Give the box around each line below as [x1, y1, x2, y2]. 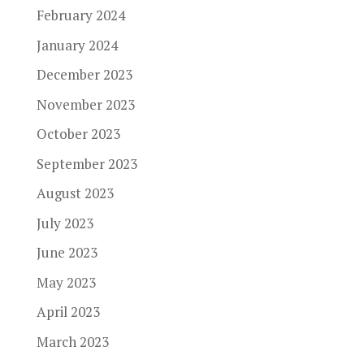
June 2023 [36, 243, 97, 262]
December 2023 [36, 65, 132, 84]
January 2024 [36, 35, 118, 54]
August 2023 [36, 184, 114, 202]
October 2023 [36, 124, 120, 143]
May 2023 [36, 272, 96, 292]
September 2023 [36, 154, 137, 173]
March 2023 [36, 331, 109, 351]
